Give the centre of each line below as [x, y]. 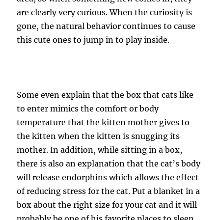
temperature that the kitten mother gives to [103, 122]
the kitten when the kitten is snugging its [98, 136]
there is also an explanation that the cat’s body [109, 164]
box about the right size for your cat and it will [107, 205]
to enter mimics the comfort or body [88, 109]
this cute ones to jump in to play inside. [93, 40]
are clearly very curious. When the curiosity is [105, 12]
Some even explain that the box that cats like [105, 95]
